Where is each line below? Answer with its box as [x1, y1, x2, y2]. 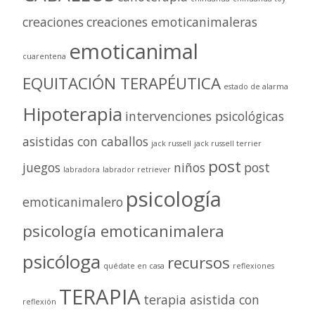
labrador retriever [103, 164, 171, 174]
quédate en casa [103, 260, 165, 271]
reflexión [22, 296, 56, 307]
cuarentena [22, 51, 66, 61]
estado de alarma [224, 81, 288, 91]
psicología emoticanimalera [22, 219, 224, 242]
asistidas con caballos [22, 132, 148, 150]
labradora [63, 164, 100, 174]
